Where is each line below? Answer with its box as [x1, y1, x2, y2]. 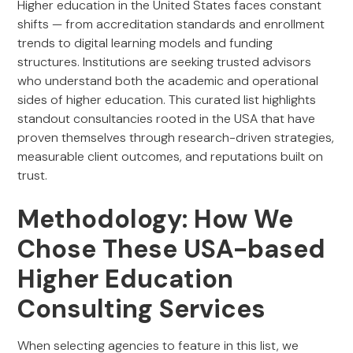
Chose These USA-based [17, 232, 326, 266]
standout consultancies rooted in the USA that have [17, 110, 316, 127]
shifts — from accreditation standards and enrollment [17, 16, 325, 32]
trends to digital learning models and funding [17, 35, 273, 51]
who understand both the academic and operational [17, 72, 319, 89]
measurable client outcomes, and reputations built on [17, 148, 324, 165]
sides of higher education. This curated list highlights [17, 91, 317, 108]
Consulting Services [17, 292, 266, 325]
